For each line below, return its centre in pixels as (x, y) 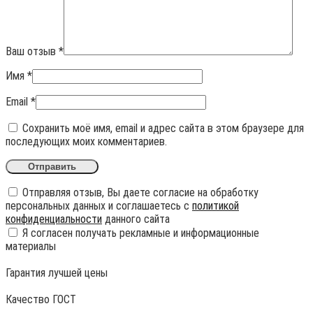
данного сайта (136, 219)
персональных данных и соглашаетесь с (99, 206)
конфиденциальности (54, 219)
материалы (31, 247)
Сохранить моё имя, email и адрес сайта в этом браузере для (163, 129)
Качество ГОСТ (41, 300)
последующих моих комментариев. (86, 142)
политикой (216, 206)
